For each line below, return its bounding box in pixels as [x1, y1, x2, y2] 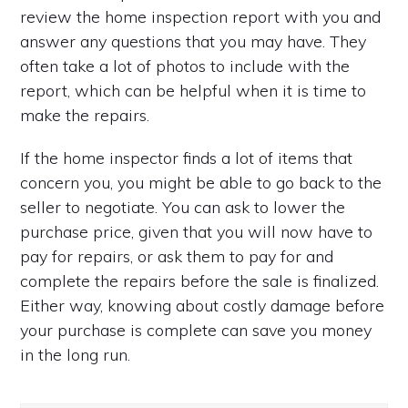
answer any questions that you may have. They [20, 30, 367, 52]
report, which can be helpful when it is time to [20, 79, 367, 101]
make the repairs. [20, 104, 150, 126]
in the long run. [20, 343, 131, 365]
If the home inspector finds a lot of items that [20, 147, 353, 168]
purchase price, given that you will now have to [20, 220, 373, 242]
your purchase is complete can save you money [20, 319, 372, 341]
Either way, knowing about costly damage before [20, 294, 385, 316]
